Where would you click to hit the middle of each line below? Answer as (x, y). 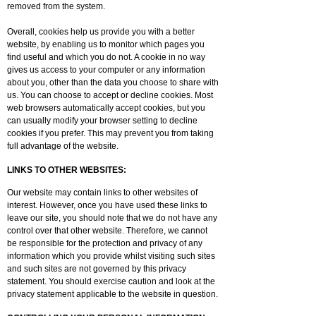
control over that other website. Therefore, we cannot (107, 231)
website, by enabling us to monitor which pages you (106, 44)
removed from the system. (56, 6)
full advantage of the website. (63, 146)
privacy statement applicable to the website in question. (113, 294)
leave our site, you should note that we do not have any (112, 218)
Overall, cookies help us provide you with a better (101, 32)
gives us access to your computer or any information (106, 70)
